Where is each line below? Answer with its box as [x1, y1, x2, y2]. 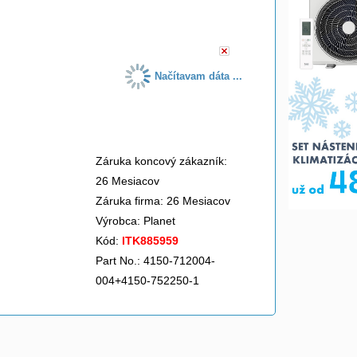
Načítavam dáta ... [155, 70, 243, 82]
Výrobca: [96, 214, 143, 227]
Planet [143, 214, 178, 227]
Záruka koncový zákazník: [96, 155, 227, 167]
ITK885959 [122, 234, 178, 247]
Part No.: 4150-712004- [96, 254, 215, 267]
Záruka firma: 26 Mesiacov [96, 194, 230, 207]
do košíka [125, 3, 227, 27]
